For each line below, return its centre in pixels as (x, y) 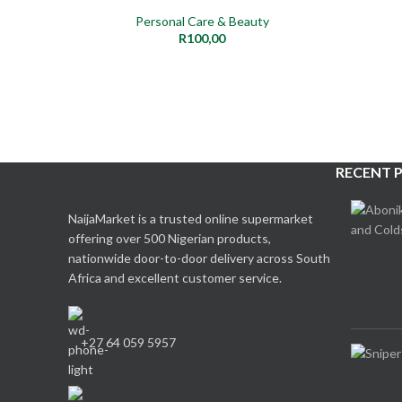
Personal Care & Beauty (202, 21)
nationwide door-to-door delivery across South (199, 258)
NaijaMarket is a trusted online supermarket (191, 218)
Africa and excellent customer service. (175, 277)
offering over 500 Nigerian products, (170, 238)
